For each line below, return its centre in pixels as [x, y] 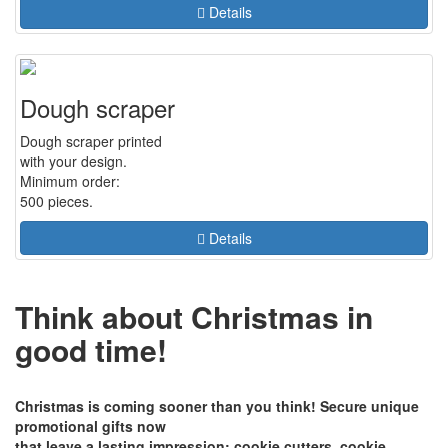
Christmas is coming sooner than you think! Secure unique [217, 406]
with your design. [73, 161]
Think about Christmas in [194, 316]
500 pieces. [56, 201]
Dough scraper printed [91, 141]
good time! [91, 349]
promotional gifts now [90, 426]
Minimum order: [70, 181]
